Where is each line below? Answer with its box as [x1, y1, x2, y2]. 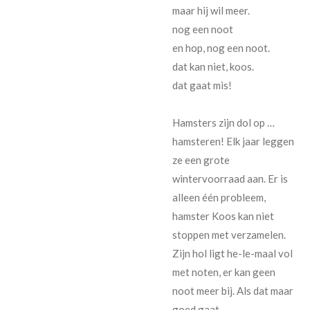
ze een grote [172, 153, 230, 166]
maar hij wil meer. [172, 3, 250, 17]
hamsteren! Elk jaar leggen [172, 134, 294, 147]
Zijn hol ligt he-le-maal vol [172, 246, 293, 259]
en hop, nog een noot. [172, 41, 270, 54]
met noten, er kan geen [172, 265, 275, 278]
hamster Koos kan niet [172, 209, 274, 222]
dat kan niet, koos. [172, 60, 254, 73]
